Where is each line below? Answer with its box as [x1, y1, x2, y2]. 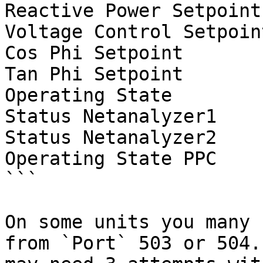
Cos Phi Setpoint [5, 42, 183, 63]
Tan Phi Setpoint [5, 63, 183, 85]
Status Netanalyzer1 [5, 106, 217, 127]
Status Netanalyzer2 [5, 127, 217, 148]
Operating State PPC [5, 148, 217, 169]
